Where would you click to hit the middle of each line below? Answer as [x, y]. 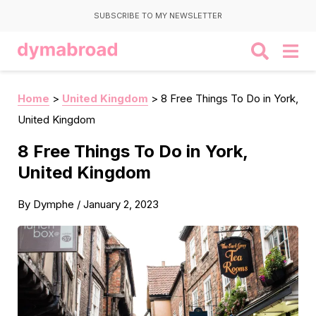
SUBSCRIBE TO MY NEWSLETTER [158, 16]
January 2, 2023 [121, 204]
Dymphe [54, 204]
